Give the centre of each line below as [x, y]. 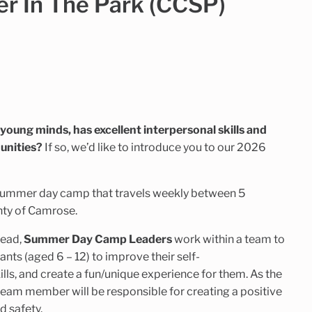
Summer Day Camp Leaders [97, 239]
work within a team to [228, 239]
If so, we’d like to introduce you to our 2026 [154, 147]
